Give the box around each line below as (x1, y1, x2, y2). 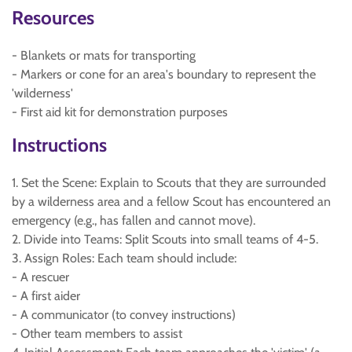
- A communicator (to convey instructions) (12, 307, 236, 322)
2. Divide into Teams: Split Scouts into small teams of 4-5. (12, 232, 318, 247)
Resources (12, 6, 94, 29)
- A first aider (12, 288, 80, 303)
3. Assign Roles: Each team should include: (12, 251, 236, 266)
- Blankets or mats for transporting (12, 48, 196, 63)
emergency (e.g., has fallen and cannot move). (12, 213, 255, 228)
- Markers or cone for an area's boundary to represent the (12, 67, 316, 82)
